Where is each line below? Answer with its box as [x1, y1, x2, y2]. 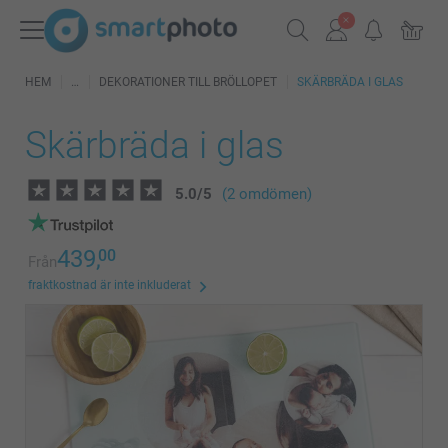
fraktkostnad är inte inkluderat [28, 278, 191, 292]
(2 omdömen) [222, 185, 312, 203]
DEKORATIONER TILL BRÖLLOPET [99, 75, 277, 89]
